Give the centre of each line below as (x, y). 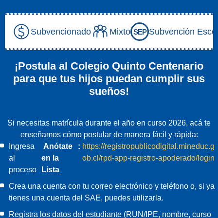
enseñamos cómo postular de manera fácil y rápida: (109, 135)
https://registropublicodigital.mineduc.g (148, 146)
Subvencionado (61, 31)
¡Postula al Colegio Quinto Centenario (109, 66)
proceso (23, 170)
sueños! (109, 91)
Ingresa (22, 146)
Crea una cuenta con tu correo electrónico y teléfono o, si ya (112, 186)
